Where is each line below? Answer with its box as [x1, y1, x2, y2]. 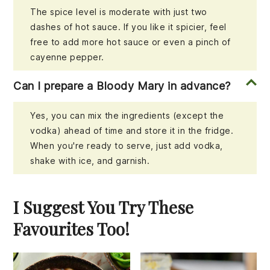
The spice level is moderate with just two [30, 7, 207, 17]
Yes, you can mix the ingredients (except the [30, 110, 224, 121]
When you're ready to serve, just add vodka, [30, 140, 223, 151]
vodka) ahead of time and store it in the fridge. [30, 125, 234, 136]
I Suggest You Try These [13, 196, 194, 219]
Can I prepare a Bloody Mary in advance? [13, 80, 231, 93]
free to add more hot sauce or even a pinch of [30, 37, 231, 48]
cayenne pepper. [30, 52, 104, 63]
